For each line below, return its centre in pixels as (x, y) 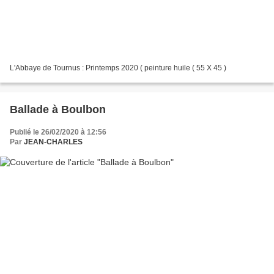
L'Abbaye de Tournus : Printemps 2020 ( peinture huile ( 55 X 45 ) (118, 68)
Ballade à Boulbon (58, 109)
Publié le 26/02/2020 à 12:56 (58, 132)
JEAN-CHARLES (53, 142)
